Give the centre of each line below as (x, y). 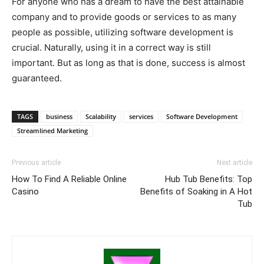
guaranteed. (37, 78)
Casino (25, 191)
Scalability (101, 116)
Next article (235, 162)
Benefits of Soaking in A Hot (196, 191)
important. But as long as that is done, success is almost (128, 62)
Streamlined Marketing (52, 130)
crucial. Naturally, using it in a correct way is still (111, 47)
